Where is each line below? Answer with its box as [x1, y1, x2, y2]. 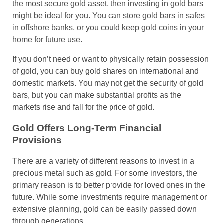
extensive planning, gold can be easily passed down [12, 205, 197, 214]
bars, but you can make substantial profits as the [12, 90, 181, 99]
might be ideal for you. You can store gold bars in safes [12, 11, 205, 20]
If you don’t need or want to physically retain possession [12, 54, 209, 63]
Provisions [12, 134, 62, 145]
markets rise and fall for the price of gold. [12, 102, 154, 111]
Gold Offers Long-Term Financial [12, 122, 161, 133]
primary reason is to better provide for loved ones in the [12, 181, 205, 190]
